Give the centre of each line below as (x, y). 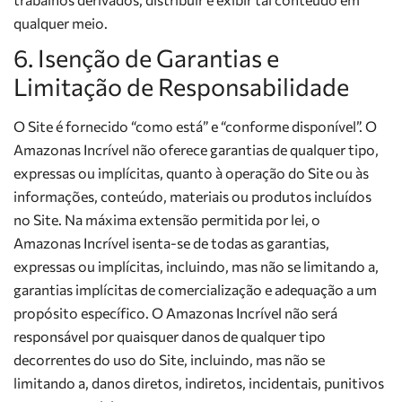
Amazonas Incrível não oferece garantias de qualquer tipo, (196, 149)
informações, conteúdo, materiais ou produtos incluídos (192, 196)
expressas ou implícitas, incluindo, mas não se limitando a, (196, 266)
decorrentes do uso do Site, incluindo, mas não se (169, 359)
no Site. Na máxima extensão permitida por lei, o (167, 219)
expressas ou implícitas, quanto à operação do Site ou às (191, 173)
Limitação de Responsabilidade (181, 87)
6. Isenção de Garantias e (146, 58)
